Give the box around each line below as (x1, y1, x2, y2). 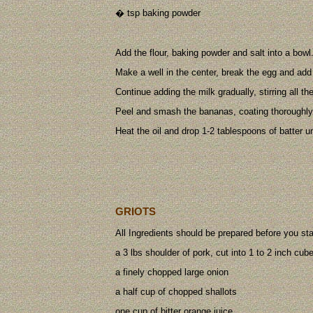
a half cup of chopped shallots (115, 286, 237, 298)
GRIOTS (115, 205, 156, 218)
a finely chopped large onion (115, 267, 228, 278)
